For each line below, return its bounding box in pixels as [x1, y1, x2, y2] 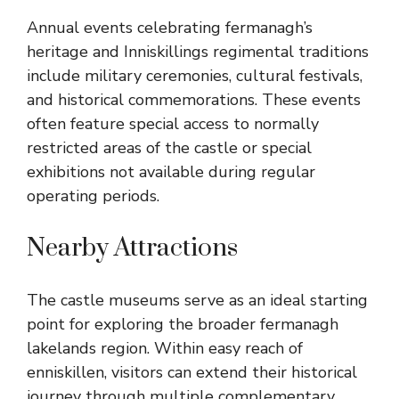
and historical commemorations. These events [27, 89, 361, 111]
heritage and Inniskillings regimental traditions [27, 41, 369, 63]
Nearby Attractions [27, 232, 238, 265]
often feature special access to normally [27, 113, 319, 135]
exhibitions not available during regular [27, 161, 315, 183]
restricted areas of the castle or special [27, 137, 312, 159]
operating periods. [27, 185, 159, 208]
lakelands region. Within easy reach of [27, 338, 303, 360]
